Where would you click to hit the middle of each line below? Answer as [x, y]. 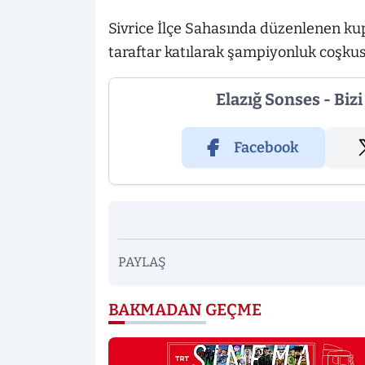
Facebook [266, 148]
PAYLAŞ [142, 262]
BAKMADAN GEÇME [185, 310]
